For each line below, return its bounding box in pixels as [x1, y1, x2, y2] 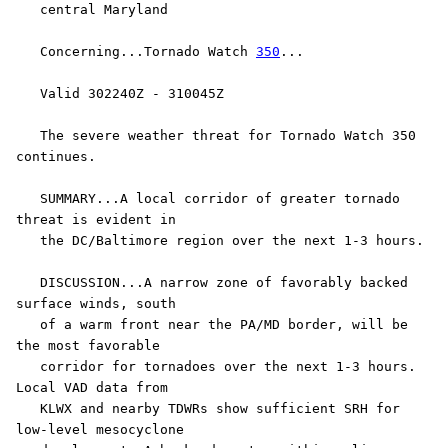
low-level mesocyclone [16, 422, 184, 438]
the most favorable [16, 338, 160, 354]
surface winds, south [16, 296, 176, 312]
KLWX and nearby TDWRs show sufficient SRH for [16, 401, 40, 417]
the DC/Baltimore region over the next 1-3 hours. [16, 233, 40, 249]
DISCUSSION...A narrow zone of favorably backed [16, 275, 40, 291]
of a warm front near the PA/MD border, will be [16, 317, 40, 333]
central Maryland [16, 2, 40, 18]
